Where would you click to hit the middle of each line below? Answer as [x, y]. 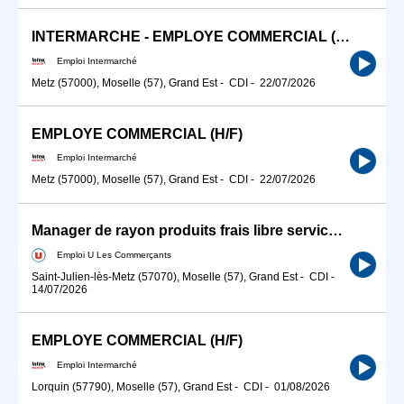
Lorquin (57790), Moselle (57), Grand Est [132, 386]
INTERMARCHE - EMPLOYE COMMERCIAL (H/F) [343, 36]
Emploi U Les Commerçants [114, 254]
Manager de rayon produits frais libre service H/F [335, 231]
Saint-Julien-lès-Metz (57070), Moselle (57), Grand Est [165, 277]
